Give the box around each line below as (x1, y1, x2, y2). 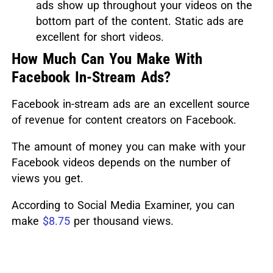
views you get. (11, 171, 83, 185)
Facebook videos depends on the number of (11, 155, 230, 169)
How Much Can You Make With (11, 49, 202, 68)
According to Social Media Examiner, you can (11, 198, 235, 211)
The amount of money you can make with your (11, 140, 246, 153)
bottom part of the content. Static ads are (35, 14, 244, 27)
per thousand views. (69, 214, 174, 227)
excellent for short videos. (35, 30, 164, 43)
